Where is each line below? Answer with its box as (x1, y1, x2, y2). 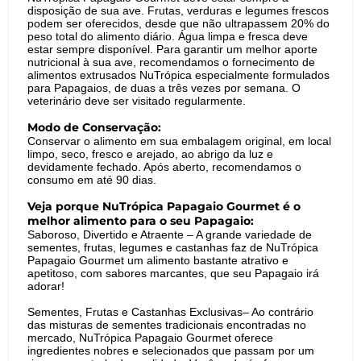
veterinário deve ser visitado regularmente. (27, 94, 246, 107)
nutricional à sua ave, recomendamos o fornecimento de (27, 56, 315, 68)
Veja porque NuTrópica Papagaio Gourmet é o (27, 199, 301, 214)
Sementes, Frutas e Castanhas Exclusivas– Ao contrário (27, 305, 313, 318)
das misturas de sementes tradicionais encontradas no (27, 318, 306, 331)
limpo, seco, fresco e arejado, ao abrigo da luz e (27, 147, 273, 160)
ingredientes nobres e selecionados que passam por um (27, 344, 314, 357)
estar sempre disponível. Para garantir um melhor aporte (27, 43, 317, 56)
